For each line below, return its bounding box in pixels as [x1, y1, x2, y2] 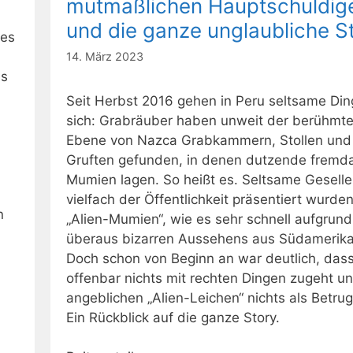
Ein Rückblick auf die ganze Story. [66, 309, 280, 325]
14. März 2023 [66, 49, 143, 63]
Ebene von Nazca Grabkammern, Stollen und [66, 132, 351, 148]
